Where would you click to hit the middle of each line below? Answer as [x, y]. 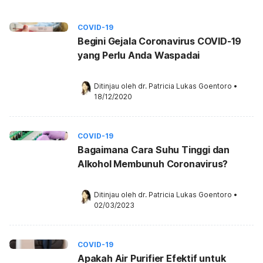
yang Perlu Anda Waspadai [139, 55]
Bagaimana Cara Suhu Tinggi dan [154, 150]
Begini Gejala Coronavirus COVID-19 [160, 41]
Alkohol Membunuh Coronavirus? [153, 164]
